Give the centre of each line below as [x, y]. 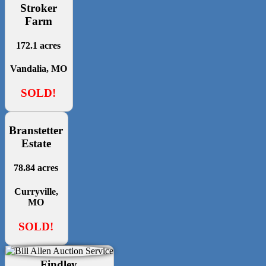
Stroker [38, 8]
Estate [36, 144]
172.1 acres [39, 45]
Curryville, [36, 191]
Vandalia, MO [38, 69]
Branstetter [36, 131]
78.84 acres [36, 168]
